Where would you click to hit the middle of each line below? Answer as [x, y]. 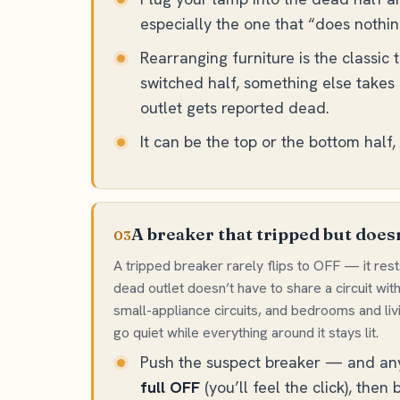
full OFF [170, 387]
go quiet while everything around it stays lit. [246, 333]
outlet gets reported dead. [235, 108]
